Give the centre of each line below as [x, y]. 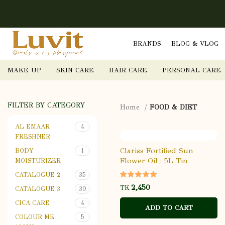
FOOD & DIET [173, 107]
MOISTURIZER [38, 160]
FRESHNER [33, 136]
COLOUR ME [35, 217]
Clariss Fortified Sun [157, 151]
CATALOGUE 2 [38, 175]
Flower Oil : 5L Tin [154, 161]
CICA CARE [32, 203]
